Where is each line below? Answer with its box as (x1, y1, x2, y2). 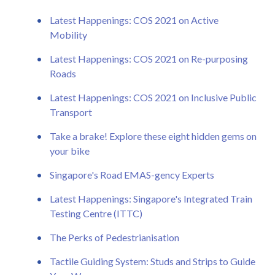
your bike (50, 144, 90, 157)
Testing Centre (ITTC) (50, 207, 142, 219)
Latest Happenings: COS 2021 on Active (50, 14, 219, 26)
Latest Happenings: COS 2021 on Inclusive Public (50, 91, 257, 103)
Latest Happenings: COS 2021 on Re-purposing (50, 52, 248, 64)
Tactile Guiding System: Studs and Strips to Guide (50, 255, 255, 267)
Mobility (50, 28, 87, 41)
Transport (50, 106, 92, 118)
